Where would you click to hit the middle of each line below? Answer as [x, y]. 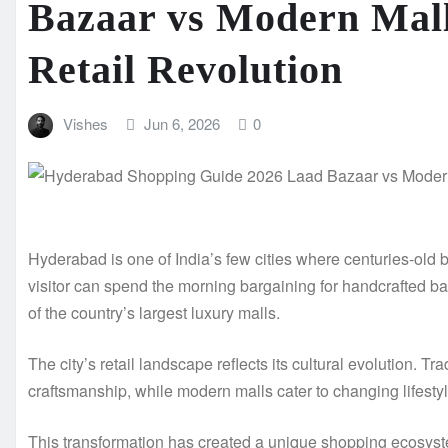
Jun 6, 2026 [182, 123]
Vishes [85, 123]
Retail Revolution [185, 69]
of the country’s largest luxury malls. [154, 313]
